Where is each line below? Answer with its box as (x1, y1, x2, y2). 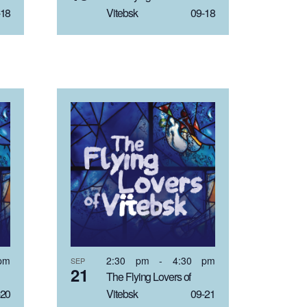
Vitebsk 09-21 (106, 285, 215, 302)
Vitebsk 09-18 (106, 5, 215, 21)
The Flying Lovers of (106, 268, 191, 284)
